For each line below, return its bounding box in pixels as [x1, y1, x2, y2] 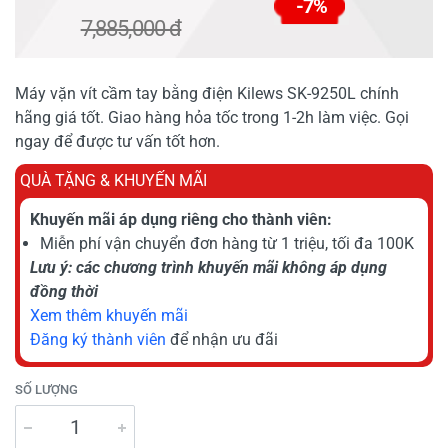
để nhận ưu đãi [166, 329, 278, 349]
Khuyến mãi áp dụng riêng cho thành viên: [30, 209, 332, 229]
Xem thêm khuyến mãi [30, 305, 188, 325]
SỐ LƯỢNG [15, 381, 78, 397]
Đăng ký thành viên [30, 329, 166, 349]
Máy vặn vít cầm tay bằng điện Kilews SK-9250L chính [15, 83, 399, 103]
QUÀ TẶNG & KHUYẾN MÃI [20, 170, 207, 190]
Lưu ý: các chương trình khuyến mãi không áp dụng [30, 257, 387, 277]
